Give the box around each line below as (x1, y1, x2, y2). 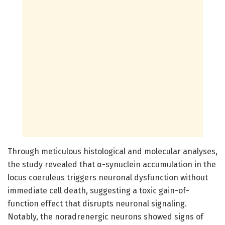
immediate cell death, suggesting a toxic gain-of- (8, 185, 189, 195)
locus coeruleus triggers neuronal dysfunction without (8, 172, 208, 182)
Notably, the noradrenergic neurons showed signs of (8, 211, 203, 221)
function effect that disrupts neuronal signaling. (8, 198, 187, 208)
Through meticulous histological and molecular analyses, (8, 146, 217, 156)
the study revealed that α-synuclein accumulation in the (8, 159, 216, 169)
